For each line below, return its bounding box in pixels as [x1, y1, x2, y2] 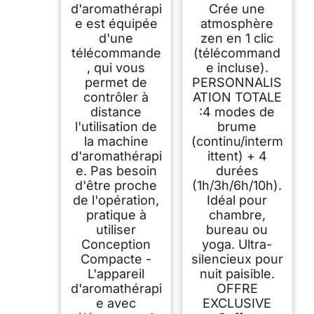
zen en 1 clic [200, 30, 274, 46]
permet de [85, 74, 148, 90]
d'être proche [75, 177, 158, 193]
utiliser [96, 221, 137, 237]
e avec [96, 295, 137, 310]
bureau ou [206, 221, 268, 237]
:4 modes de [199, 104, 275, 119]
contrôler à [83, 89, 149, 104]
